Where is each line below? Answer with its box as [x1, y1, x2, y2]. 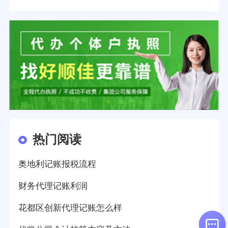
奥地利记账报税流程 [18, 159, 96, 169]
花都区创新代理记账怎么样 [18, 203, 122, 213]
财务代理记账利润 [18, 181, 88, 191]
